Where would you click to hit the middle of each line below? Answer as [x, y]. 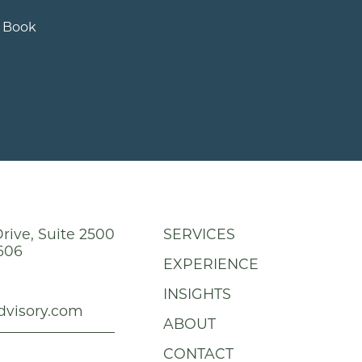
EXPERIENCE [211, 263]
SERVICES [199, 234]
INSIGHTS [197, 293]
